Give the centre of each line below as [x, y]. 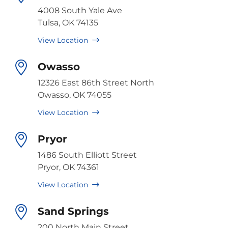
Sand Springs [73, 211]
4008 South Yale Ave [80, 10]
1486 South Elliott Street [87, 155]
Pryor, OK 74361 [68, 167]
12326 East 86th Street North [96, 82]
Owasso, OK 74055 [75, 95]
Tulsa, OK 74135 [68, 22]
